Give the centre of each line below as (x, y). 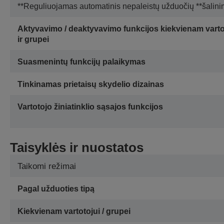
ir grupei (33, 39)
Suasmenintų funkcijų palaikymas (81, 62)
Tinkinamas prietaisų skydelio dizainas (91, 84)
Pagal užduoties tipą (56, 189)
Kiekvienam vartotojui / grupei (74, 211)
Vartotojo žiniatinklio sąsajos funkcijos (90, 107)
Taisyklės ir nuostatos (77, 148)
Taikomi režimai (47, 166)
